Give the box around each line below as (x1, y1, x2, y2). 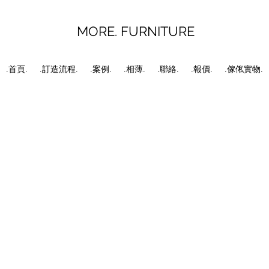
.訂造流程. (40, 64, 78, 74)
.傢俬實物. (225, 64, 263, 74)
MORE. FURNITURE (77, 23, 195, 39)
